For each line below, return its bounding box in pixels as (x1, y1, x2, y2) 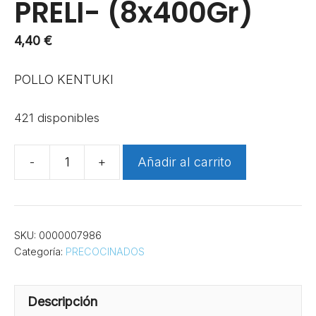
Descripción (28, 293, 97, 309)
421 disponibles (14, 111, 99, 125)
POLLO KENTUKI (14, 72, 114, 87)
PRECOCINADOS (66, 245, 145, 257)
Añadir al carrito (138, 154, 231, 169)
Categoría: (14, 245, 66, 257)
